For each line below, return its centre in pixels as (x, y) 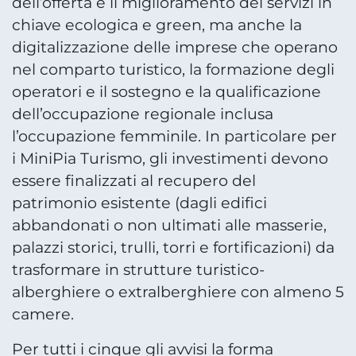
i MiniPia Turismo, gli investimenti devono (170, 159)
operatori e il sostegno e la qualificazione (166, 92)
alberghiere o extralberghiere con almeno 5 (178, 292)
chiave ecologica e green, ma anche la (157, 25)
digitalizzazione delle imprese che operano (175, 47)
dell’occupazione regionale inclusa (143, 114)
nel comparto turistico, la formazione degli (173, 70)
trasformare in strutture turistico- (138, 270)
